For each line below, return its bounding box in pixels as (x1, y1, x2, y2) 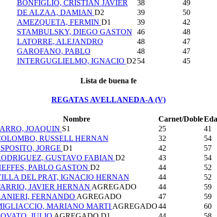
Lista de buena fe (80, 76, 137, 85)
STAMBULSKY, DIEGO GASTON (16, 28, 132, 36)
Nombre (62, 115, 90, 124)
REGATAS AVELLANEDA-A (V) (51, 95, 166, 104)
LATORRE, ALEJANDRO (16, 37, 103, 46)
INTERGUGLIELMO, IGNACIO (16, 57, 126, 65)
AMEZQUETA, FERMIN (16, 18, 101, 27)
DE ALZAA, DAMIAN (16, 8, 94, 17)
